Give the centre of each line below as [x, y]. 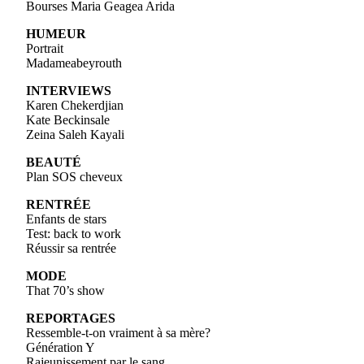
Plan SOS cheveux [74, 176]
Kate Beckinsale [68, 119]
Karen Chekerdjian [75, 105]
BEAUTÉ [54, 162]
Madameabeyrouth [74, 63]
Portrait [45, 48]
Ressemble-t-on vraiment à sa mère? [118, 332]
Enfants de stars [66, 219]
